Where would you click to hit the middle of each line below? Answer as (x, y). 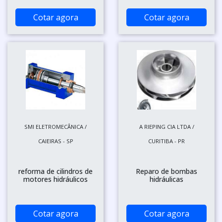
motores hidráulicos (55, 179)
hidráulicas (166, 179)
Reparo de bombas (166, 171)
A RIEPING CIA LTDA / (166, 126)
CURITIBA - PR (166, 141)
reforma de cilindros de (55, 171)
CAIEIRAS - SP (55, 141)
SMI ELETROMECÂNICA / (55, 126)
